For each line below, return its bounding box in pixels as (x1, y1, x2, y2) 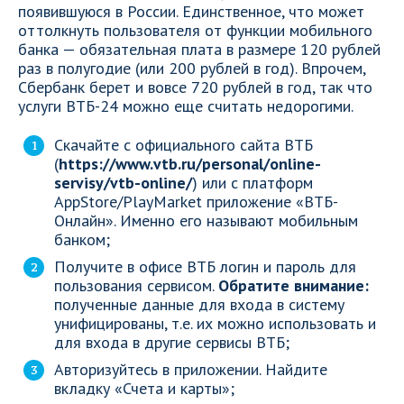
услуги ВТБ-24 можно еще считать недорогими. (18, 96, 353, 116)
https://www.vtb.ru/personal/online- (59, 153, 321, 174)
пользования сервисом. (54, 275, 218, 296)
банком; (54, 229, 110, 250)
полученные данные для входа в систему (54, 294, 344, 315)
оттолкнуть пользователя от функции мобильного (18, 20, 372, 41)
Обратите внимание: (218, 275, 369, 296)
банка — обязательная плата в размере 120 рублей (18, 39, 381, 60)
